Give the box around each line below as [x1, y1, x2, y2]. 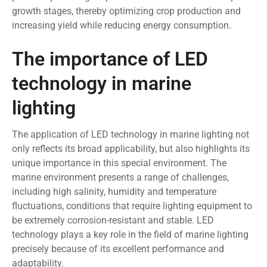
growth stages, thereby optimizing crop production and [12, 5, 241, 17]
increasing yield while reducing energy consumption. [12, 19, 231, 31]
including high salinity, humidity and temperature [12, 185, 216, 197]
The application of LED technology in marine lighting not [12, 128, 249, 140]
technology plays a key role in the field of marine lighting [12, 228, 249, 240]
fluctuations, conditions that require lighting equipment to [12, 200, 252, 212]
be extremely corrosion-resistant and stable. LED [12, 214, 214, 226]
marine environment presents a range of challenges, [12, 171, 229, 183]
